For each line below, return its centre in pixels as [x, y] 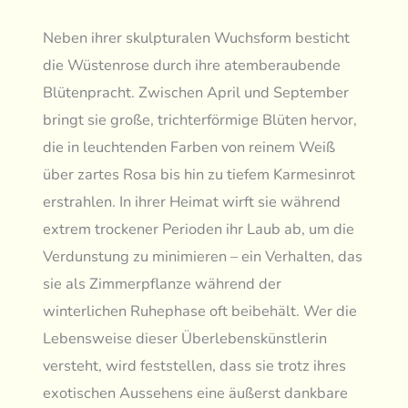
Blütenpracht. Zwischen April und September [196, 93]
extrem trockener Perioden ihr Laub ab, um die [199, 229]
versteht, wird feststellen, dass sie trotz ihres [195, 366]
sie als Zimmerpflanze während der [163, 284]
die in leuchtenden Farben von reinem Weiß [189, 148]
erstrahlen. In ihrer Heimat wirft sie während [192, 202]
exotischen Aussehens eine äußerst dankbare [196, 393]
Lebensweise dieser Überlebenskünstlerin [185, 339]
